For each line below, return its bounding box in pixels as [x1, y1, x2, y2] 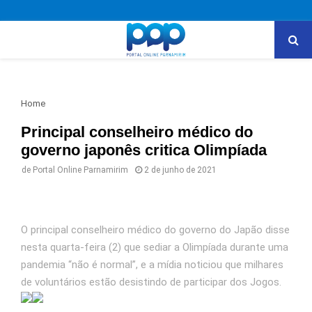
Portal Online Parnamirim [33, 165, 128, 175]
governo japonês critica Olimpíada [21, 141, 267, 159]
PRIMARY [10, 29, 81, 49]
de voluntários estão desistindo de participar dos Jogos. [21, 275, 281, 288]
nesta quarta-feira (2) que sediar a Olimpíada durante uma [21, 240, 288, 253]
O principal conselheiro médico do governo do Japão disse [21, 223, 290, 236]
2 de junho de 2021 [144, 165, 217, 175]
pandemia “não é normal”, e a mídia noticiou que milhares [21, 258, 283, 271]
